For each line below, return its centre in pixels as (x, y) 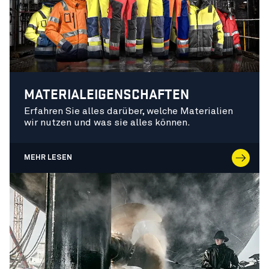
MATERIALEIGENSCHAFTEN (107, 93)
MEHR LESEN (48, 158)
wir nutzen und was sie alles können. (107, 122)
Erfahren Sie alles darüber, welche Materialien (128, 111)
